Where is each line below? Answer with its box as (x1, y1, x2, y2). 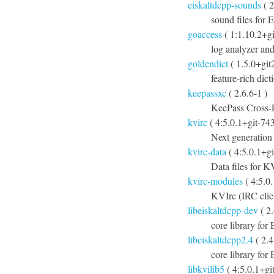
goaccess (188, 28, 222, 40)
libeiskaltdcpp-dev (188, 204, 258, 217)
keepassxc (188, 86, 226, 99)
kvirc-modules (188, 174, 243, 187)
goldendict (188, 57, 228, 70)
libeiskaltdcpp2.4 (188, 233, 253, 246)
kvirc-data (188, 145, 226, 158)
